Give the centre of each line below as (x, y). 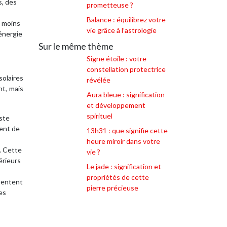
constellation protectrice (126, 69)
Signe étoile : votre (117, 59)
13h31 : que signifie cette (127, 130)
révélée (99, 80)
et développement (116, 105)
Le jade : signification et (124, 166)
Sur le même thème (76, 46)
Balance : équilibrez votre (126, 20)
